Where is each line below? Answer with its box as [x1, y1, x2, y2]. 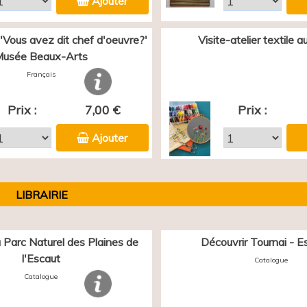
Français [26, 70, 56, 79]
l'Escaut [21, 251, 60, 265]
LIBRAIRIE [15, 187, 68, 201]
